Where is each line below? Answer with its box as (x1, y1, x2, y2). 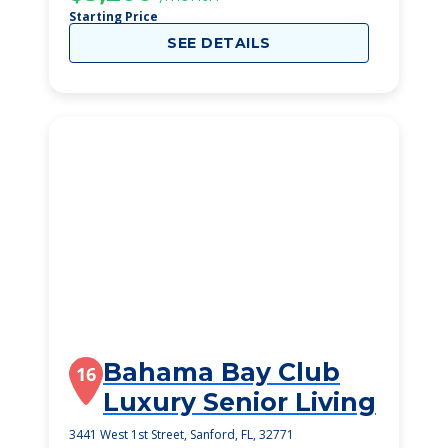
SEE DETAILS (167, 34, 271, 52)
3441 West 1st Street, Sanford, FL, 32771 (69, 426, 294, 443)
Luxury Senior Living (103, 387, 376, 417)
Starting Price (69, 8, 158, 25)
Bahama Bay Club (103, 357, 340, 387)
